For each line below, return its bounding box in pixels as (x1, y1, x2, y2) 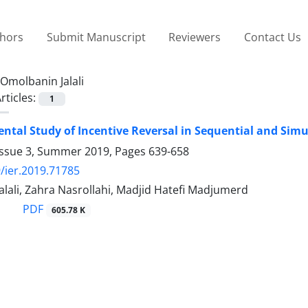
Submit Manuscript (46, 29, 146, 45)
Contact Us (243, 29, 301, 45)
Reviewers (168, 29, 221, 45)
